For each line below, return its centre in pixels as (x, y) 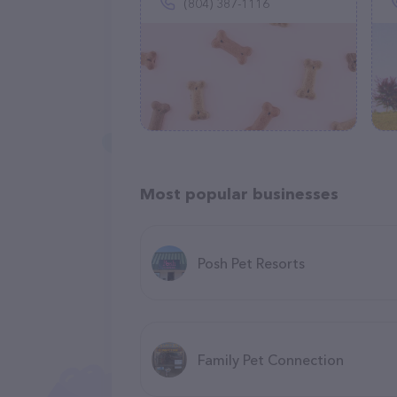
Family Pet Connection (271, 359)
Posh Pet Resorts (251, 263)
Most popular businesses (239, 194)
